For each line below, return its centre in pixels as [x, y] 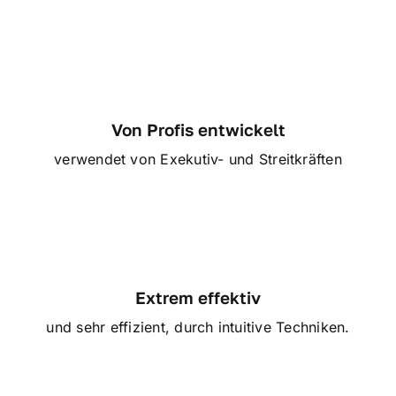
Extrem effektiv [198, 298]
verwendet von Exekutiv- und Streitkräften [198, 160]
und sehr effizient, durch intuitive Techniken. [198, 327]
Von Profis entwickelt [198, 130]
